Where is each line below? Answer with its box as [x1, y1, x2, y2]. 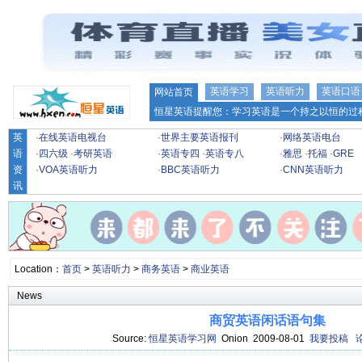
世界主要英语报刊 [161, 132, 238, 143]
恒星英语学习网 [149, 333, 217, 344]
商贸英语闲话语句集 [209, 314, 326, 327]
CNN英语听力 [283, 164, 343, 175]
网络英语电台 [283, 132, 341, 143]
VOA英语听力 [39, 164, 98, 175]
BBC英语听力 [161, 164, 220, 175]
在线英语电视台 [39, 132, 107, 143]
